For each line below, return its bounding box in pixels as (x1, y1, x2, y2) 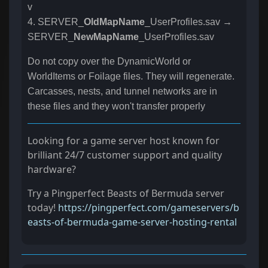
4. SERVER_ (28, 17, 84, 28)
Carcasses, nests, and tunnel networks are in (28, 86, 217, 97)
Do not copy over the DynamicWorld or (28, 56, 191, 67)
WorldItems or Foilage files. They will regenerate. (28, 71, 234, 82)
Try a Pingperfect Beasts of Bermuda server (28, 187, 224, 200)
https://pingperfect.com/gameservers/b (58, 201, 239, 215)
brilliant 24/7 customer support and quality (28, 148, 222, 162)
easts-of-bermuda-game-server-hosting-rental (28, 215, 237, 229)
